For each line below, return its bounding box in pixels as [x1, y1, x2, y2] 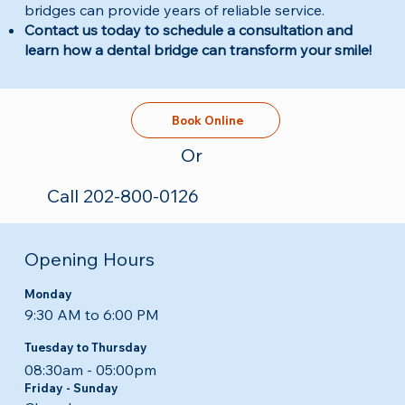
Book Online [172, 112, 244, 127]
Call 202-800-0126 [46, 184, 199, 208]
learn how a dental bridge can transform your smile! [24, 41, 372, 60]
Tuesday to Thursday [24, 339, 147, 354]
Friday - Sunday [24, 380, 118, 395]
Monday [24, 287, 72, 302]
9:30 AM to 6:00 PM [24, 306, 159, 325]
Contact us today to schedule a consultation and [24, 21, 353, 40]
